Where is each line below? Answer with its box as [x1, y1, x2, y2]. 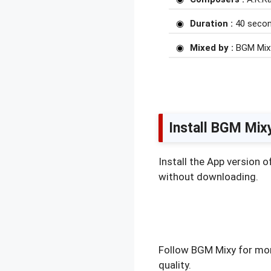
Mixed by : [190, 42, 233, 53]
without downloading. [158, 171, 258, 183]
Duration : [190, 18, 235, 29]
